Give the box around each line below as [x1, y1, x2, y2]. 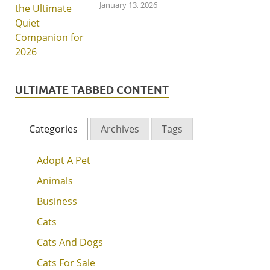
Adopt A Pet [36, 153, 90, 167]
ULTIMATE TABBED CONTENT [15, 84, 169, 97]
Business [36, 194, 77, 208]
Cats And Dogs [36, 235, 103, 249]
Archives [100, 122, 139, 136]
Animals [36, 174, 73, 187]
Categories [29, 122, 78, 136]
